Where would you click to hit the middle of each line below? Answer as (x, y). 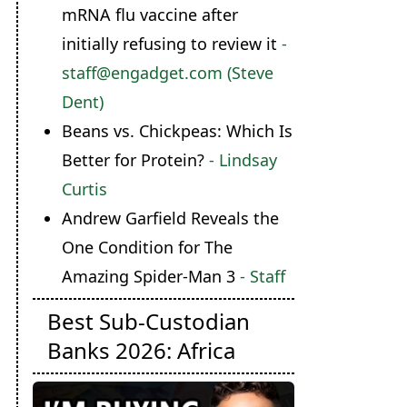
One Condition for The (147, 247)
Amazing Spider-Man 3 (148, 276)
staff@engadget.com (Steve (167, 73)
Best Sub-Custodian (148, 321)
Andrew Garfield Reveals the (170, 218)
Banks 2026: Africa (141, 350)
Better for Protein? (133, 160)
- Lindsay (240, 160)
